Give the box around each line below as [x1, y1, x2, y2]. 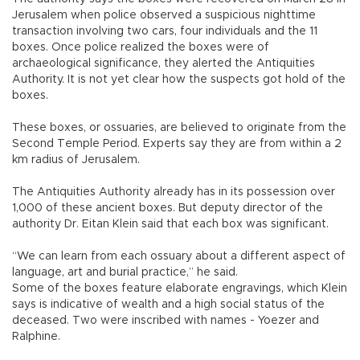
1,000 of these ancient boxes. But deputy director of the [12, 202, 323, 214]
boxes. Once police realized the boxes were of [12, 41, 269, 53]
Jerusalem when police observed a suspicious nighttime [12, 9, 316, 21]
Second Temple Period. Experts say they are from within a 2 [12, 137, 342, 149]
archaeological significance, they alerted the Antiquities [12, 57, 315, 69]
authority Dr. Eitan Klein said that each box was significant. [12, 218, 329, 230]
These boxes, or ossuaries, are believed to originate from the [12, 121, 346, 133]
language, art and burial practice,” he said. [12, 266, 238, 278]
